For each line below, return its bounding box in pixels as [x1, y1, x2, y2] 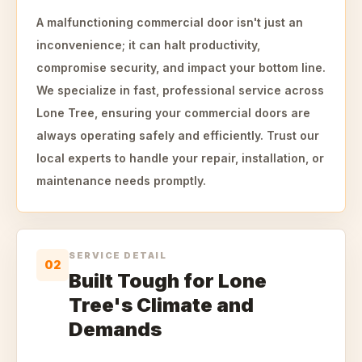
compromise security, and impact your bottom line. [36, 61, 326, 74]
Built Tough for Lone [69, 269, 267, 293]
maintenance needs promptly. [36, 174, 206, 187]
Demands [69, 318, 162, 341]
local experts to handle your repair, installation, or [36, 151, 324, 165]
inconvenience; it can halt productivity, [36, 38, 260, 52]
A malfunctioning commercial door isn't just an [36, 15, 303, 29]
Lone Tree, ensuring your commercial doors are [36, 106, 310, 120]
